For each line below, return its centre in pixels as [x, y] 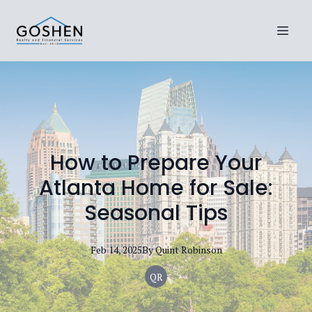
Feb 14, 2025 [116, 250]
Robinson [201, 250]
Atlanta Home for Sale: [156, 188]
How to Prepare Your [156, 163]
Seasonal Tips [156, 213]
